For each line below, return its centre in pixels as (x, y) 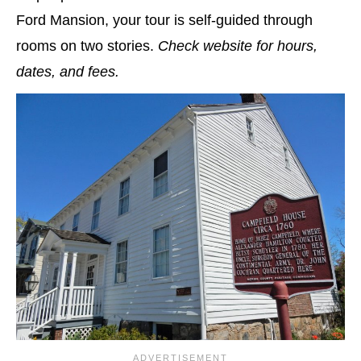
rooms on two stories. (87, 46)
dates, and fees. (68, 71)
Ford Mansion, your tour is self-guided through (164, 20)
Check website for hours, (238, 46)
